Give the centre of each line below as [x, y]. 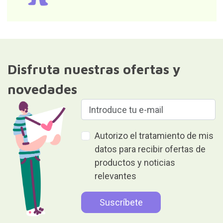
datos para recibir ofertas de [150, 149]
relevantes [116, 176]
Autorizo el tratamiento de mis [154, 136]
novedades [42, 89]
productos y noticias [135, 163]
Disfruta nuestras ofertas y [94, 69]
